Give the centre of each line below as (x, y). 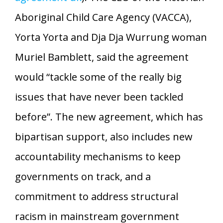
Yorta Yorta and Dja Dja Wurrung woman (111, 37)
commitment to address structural (97, 196)
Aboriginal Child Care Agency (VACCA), (103, 17)
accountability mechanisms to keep (98, 156)
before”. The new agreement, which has (109, 116)
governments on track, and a (83, 176)
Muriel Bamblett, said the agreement (102, 57)
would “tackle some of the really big (98, 77)
